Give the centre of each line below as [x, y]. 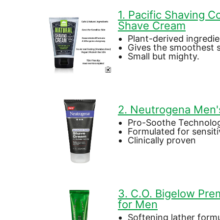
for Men [138, 204]
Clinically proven [162, 140]
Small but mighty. [164, 56]
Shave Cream [152, 25]
